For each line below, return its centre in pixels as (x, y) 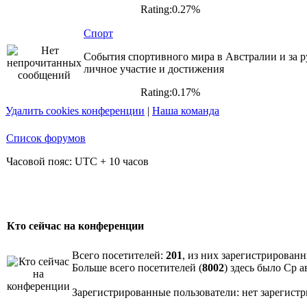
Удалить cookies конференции (75, 111)
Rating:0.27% (168, 9)
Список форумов (46, 138)
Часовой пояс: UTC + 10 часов (77, 161)
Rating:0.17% (168, 92)
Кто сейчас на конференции (75, 226)
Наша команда (186, 111)
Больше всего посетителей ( (137, 268)
